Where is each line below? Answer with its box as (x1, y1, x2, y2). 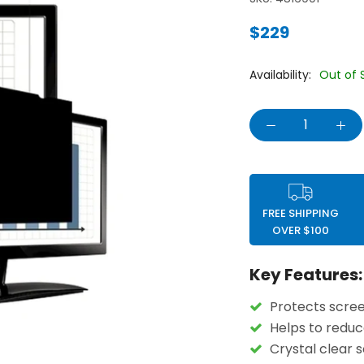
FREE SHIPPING (262, 206, 339, 221)
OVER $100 (271, 223, 329, 238)
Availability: (249, 67, 312, 83)
